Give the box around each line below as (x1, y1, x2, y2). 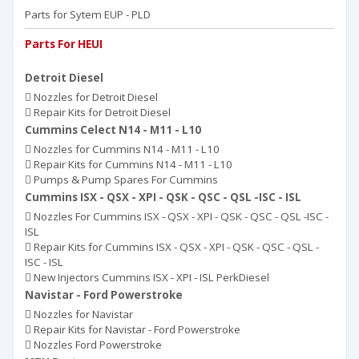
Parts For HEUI (25, 37, 103, 51)
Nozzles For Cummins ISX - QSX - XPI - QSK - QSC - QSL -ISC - (31, 209, 329, 224)
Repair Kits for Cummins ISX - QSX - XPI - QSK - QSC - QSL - (31, 240, 319, 254)
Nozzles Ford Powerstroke (31, 337, 162, 352)
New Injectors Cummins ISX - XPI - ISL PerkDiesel (31, 270, 269, 284)
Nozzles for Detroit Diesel (31, 90, 158, 104)
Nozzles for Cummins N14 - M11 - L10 (31, 142, 220, 156)
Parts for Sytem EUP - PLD (25, 7, 151, 22)
